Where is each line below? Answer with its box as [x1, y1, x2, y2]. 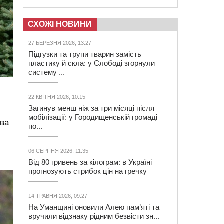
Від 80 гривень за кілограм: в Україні [28, 158, 152, 166]
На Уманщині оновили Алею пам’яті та [28, 203, 159, 211]
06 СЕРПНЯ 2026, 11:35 [28, 148, 88, 154]
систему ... [28, 68, 65, 76]
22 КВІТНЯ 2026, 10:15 [28, 94, 85, 100]
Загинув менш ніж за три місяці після [28, 104, 154, 112]
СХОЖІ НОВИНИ [28, 20, 92, 28]
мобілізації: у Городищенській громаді [28, 113, 157, 121]
